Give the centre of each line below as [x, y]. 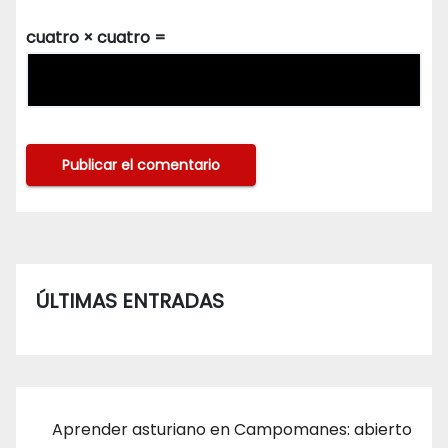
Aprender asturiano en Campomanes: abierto [232, 429]
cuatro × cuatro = [96, 37]
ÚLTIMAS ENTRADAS [130, 300]
